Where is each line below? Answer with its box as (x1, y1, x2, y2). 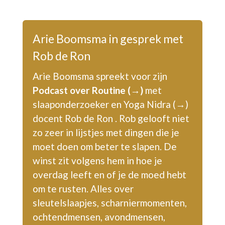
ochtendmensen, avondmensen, (32, 210, 165, 222)
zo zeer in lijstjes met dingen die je (32, 126, 179, 138)
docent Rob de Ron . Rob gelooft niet (32, 112, 189, 124)
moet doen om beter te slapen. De (32, 140, 177, 152)
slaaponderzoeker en (32, 98, 124, 110)
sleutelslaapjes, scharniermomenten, (32, 196, 187, 208)
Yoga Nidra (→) (123, 98, 188, 110)
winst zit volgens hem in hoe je (32, 154, 162, 166)
